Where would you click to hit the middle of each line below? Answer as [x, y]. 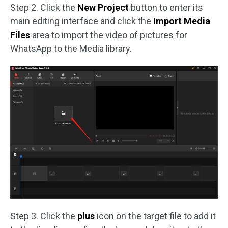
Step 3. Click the [44, 216]
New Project [104, 7]
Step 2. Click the [44, 7]
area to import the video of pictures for [110, 35]
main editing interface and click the [82, 21]
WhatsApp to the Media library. [71, 49]
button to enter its [167, 7]
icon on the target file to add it [155, 216]
